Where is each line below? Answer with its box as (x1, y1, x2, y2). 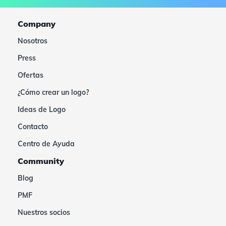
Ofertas (18, 71, 43, 80)
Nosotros (18, 36, 47, 45)
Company (18, 19, 55, 29)
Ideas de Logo (18, 105, 66, 114)
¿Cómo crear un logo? (18, 88, 89, 97)
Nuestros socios (18, 208, 70, 217)
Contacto (18, 122, 48, 131)
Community (18, 156, 64, 166)
